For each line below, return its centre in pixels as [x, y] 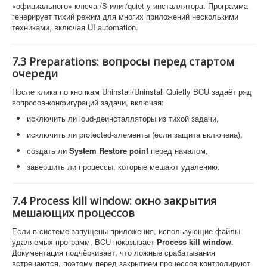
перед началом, [178, 150]
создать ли [48, 150]
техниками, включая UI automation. [75, 27]
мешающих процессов [73, 212]
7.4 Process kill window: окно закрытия [114, 201]
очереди [35, 73]
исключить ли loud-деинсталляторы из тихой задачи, [123, 118]
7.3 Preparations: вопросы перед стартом [123, 61]
